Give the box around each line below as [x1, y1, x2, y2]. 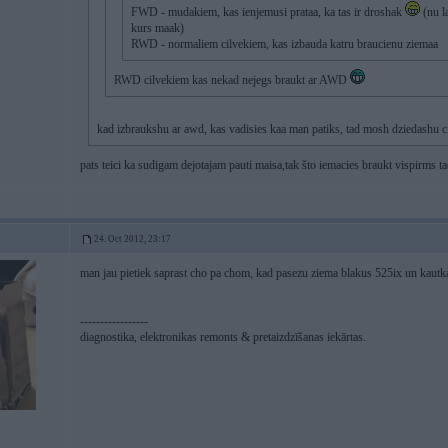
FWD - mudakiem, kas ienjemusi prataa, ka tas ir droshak [131, 5, 405, 19]
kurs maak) [131, 21, 184, 35]
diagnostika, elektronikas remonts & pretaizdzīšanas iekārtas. [80, 330, 366, 344]
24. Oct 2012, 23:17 [94, 234, 171, 244]
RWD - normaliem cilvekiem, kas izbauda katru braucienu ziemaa [131, 37, 438, 51]
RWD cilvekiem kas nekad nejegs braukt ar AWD [114, 73, 350, 87]
